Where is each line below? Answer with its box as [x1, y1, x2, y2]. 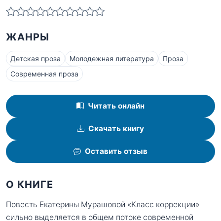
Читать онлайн [88, 101, 145, 111]
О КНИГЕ [6, 178, 53, 190]
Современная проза [10, 69, 78, 78]
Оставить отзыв [85, 147, 147, 156]
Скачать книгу [88, 124, 144, 134]
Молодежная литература [70, 54, 154, 63]
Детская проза [10, 54, 61, 63]
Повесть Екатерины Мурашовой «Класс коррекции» [6, 199, 199, 209]
